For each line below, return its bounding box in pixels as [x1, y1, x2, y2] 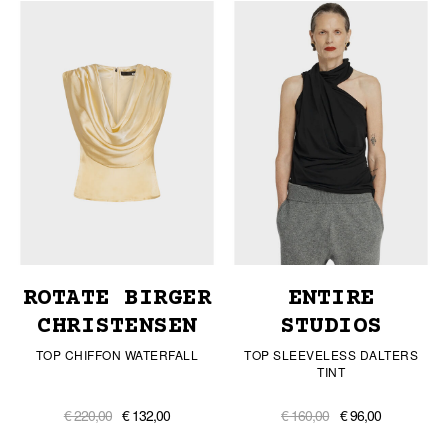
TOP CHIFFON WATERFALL [35, 346, 199, 364]
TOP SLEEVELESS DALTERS [244, 346, 418, 364]
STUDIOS [280, 313, 382, 341]
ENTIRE [287, 285, 375, 313]
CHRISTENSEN [37, 313, 197, 341]
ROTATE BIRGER [22, 285, 212, 313]
